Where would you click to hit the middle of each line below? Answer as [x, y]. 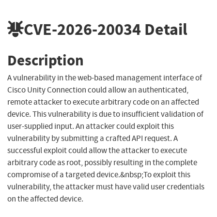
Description [46, 60]
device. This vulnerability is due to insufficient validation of [105, 114]
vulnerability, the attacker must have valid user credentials [106, 187]
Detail [164, 29]
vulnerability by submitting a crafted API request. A [93, 139]
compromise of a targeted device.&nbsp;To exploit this [99, 175]
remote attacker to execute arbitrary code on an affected [103, 102]
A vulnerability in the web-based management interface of [105, 78]
